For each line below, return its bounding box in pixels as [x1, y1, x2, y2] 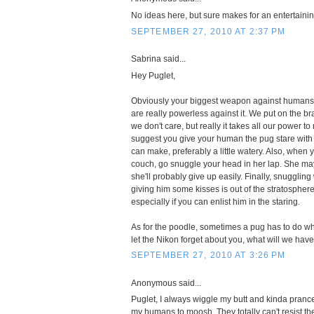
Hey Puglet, [131, 70, 175, 81]
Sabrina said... [131, 54, 186, 64]
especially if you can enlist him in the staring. [131, 196, 300, 207]
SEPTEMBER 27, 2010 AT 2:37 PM [131, 26, 286, 36]
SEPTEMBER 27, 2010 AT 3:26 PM [131, 250, 286, 261]
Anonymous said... [131, 278, 201, 288]
